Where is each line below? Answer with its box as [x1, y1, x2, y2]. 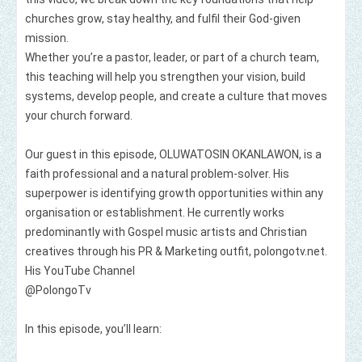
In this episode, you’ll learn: [25, 322, 162, 336]
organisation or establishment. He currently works [25, 206, 284, 220]
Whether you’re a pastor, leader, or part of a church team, [25, 51, 319, 65]
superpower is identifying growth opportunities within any [25, 187, 323, 200]
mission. [25, 32, 69, 45]
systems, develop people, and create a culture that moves [25, 90, 327, 103]
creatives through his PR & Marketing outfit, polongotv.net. [25, 245, 330, 259]
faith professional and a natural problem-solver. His [25, 167, 289, 181]
